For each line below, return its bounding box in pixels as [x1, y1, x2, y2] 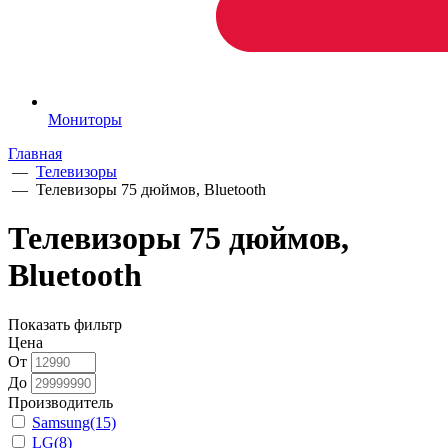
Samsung [32, 413, 90, 431]
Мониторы [48, 110, 122, 128]
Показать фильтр [8, 315, 122, 333]
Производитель [8, 393, 113, 411]
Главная [8, 144, 62, 162]
